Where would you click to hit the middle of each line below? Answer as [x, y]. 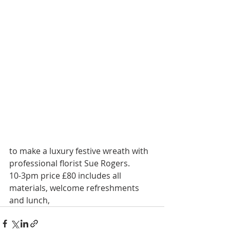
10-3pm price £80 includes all [66, 175]
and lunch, [31, 200]
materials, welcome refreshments [75, 188]
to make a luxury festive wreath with [80, 151]
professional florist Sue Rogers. [70, 163]
